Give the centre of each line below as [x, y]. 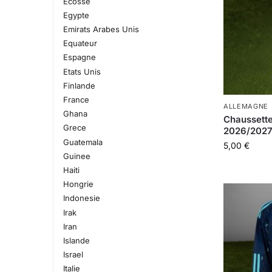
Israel [73, 255]
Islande [76, 240]
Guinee [76, 156]
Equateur [80, 43]
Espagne [79, 57]
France [76, 100]
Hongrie [78, 184]
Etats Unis [82, 71]
